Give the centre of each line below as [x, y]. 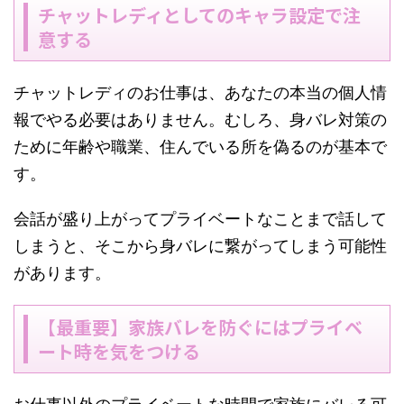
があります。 [62, 273]
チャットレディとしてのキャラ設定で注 [199, 15]
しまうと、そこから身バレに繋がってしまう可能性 [200, 246]
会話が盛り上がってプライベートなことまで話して [200, 219]
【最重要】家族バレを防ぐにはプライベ [200, 327]
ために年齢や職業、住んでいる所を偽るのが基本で [200, 147]
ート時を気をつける [119, 351]
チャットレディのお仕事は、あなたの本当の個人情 [200, 92]
